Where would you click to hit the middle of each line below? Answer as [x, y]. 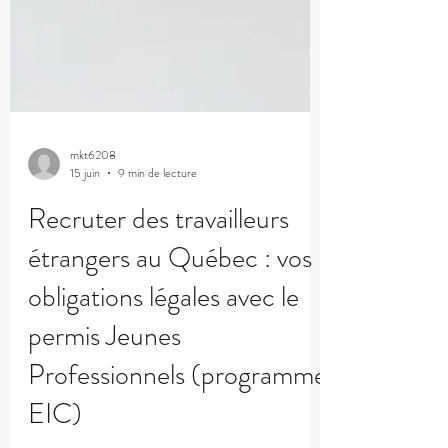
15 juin [85, 200]
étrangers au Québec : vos [170, 285]
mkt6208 [93, 181]
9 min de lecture [157, 200]
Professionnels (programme [177, 402]
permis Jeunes [104, 363]
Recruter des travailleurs [158, 246]
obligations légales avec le [163, 324]
